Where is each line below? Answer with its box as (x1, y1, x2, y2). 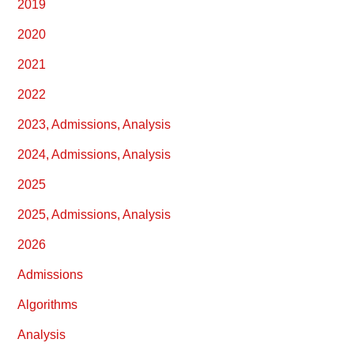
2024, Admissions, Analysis (17, 148, 171, 161)
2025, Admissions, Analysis (17, 208, 171, 221)
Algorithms (17, 298, 78, 311)
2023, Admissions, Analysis (17, 118, 171, 131)
